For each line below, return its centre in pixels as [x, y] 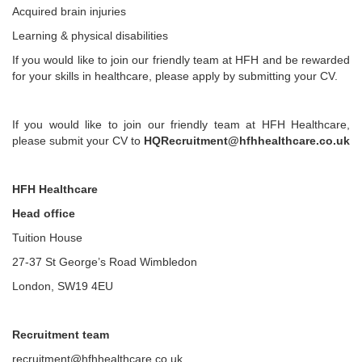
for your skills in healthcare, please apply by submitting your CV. [175, 76]
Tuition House [47, 238]
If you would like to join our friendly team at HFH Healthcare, [181, 124]
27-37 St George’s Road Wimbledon [105, 262]
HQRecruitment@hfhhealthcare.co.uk [247, 141]
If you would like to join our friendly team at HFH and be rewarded [181, 60]
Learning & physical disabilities [90, 36]
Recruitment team [61, 335]
